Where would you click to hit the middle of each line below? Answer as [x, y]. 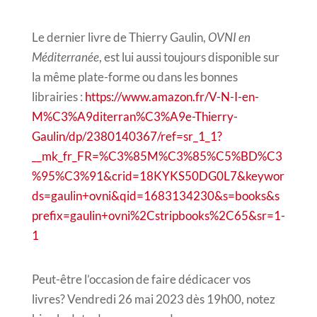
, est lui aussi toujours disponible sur [189, 57]
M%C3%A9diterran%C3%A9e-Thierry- [134, 116]
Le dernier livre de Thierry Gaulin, [120, 37]
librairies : [58, 96]
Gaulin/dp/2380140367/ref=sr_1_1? [127, 136]
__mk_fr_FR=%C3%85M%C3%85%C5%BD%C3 [157, 156]
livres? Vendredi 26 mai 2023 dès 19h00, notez [153, 299]
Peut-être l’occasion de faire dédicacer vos [141, 279]
